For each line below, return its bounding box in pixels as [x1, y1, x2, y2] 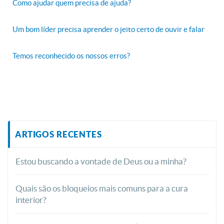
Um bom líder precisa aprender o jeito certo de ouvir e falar [12, 25, 204, 33]
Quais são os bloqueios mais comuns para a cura [15, 183, 188, 193]
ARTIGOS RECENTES [15, 129, 102, 139]
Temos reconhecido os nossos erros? [12, 51, 130, 60]
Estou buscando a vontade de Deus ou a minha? [15, 156, 186, 166]
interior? [15, 195, 46, 204]
